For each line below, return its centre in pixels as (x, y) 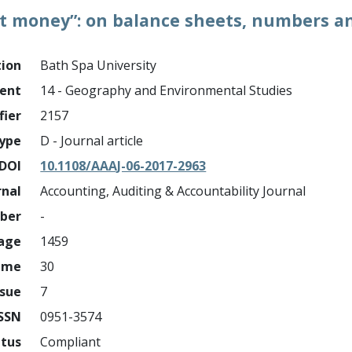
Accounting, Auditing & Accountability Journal (173, 191)
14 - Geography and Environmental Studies (167, 90)
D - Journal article (92, 141)
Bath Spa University (99, 65)
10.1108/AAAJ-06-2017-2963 (123, 166)
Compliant (71, 342)
